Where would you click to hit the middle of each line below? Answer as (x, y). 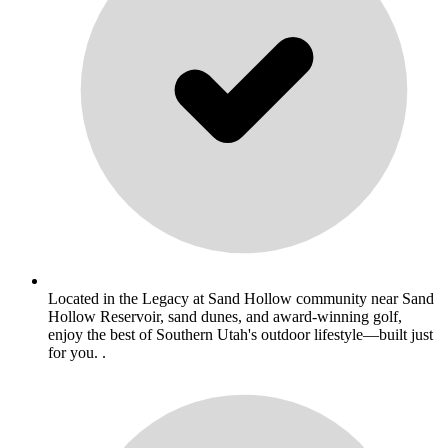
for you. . (77, 352)
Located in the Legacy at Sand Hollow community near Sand (241, 298)
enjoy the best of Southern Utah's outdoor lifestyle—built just (240, 334)
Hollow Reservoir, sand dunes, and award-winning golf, (225, 316)
